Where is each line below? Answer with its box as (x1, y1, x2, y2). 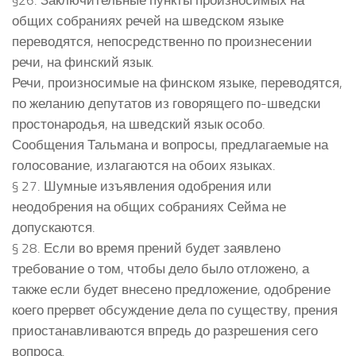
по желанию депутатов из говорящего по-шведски (12, 95, 321, 111)
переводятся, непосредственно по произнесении (12, 33, 312, 49)
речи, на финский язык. (12, 53, 154, 70)
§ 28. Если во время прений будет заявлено (12, 239, 281, 256)
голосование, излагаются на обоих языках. (12, 157, 276, 173)
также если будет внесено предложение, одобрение (12, 281, 331, 297)
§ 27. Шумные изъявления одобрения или (12, 177, 272, 194)
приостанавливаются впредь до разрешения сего (12, 322, 318, 339)
